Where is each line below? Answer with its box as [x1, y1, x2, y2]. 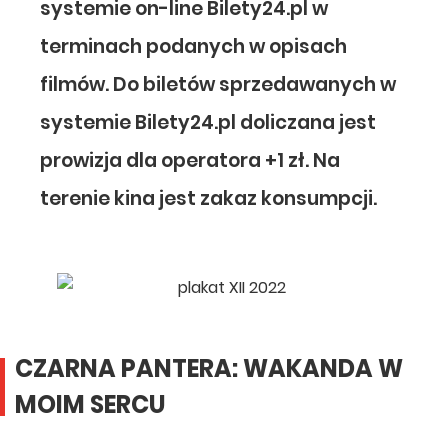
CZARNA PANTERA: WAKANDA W [15, 352, 403, 385]
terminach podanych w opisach [40, 33, 347, 60]
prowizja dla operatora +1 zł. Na [40, 147, 340, 174]
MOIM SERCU [15, 388, 166, 421]
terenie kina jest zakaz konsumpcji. [40, 185, 377, 212]
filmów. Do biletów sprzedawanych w [40, 71, 396, 98]
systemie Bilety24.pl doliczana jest [40, 109, 376, 136]
